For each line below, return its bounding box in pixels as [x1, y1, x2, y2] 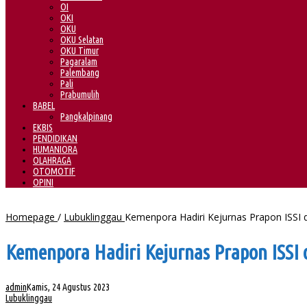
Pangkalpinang [60, 111, 112, 123]
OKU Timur [60, 45, 99, 57]
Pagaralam [60, 56, 97, 68]
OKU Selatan [60, 34, 103, 46]
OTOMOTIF [33, 166, 75, 177]
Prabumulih [60, 89, 99, 101]
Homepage [5, 210, 55, 224]
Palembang [60, 67, 99, 79]
